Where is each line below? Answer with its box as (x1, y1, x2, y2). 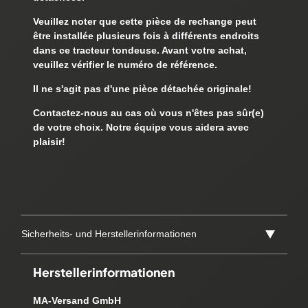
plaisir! (32, 136, 65, 148)
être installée (32, 30, 93, 42)
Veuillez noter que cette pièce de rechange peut (32, 16, 256, 27)
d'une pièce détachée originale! (100, 83, 252, 95)
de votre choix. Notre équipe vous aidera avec (32, 122, 249, 133)
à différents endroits (160, 30, 259, 42)
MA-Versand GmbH (32, 295, 121, 307)
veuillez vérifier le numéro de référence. (32, 59, 217, 71)
